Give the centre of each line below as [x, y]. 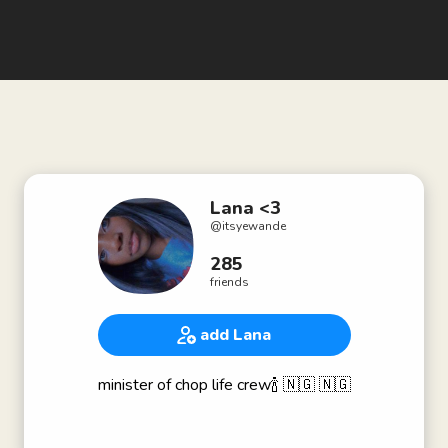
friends [229, 282]
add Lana [235, 335]
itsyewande [253, 226]
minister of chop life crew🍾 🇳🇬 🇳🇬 [224, 385]
